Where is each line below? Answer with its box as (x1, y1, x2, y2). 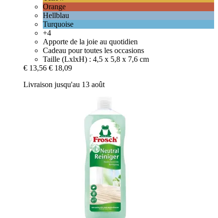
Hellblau (43, 11, 69, 19)
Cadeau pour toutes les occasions (43, 46, 144, 54)
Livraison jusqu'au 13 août (23, 80, 105, 89)
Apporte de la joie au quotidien (43, 37, 138, 46)
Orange (43, 2, 66, 11)
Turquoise (43, 19, 73, 28)
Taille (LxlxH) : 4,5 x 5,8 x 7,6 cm (43, 54, 149, 63)
